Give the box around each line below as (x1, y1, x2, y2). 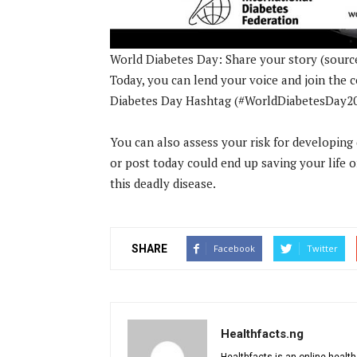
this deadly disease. (110, 175, 216, 192)
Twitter (307, 242, 338, 255)
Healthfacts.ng (221, 327, 304, 342)
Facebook (214, 242, 255, 255)
